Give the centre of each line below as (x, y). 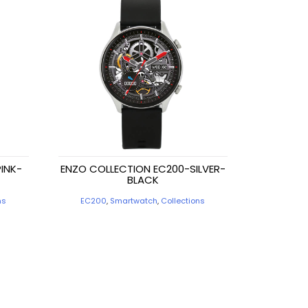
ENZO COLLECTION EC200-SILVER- (143, 169)
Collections (183, 201)
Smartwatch (134, 201)
